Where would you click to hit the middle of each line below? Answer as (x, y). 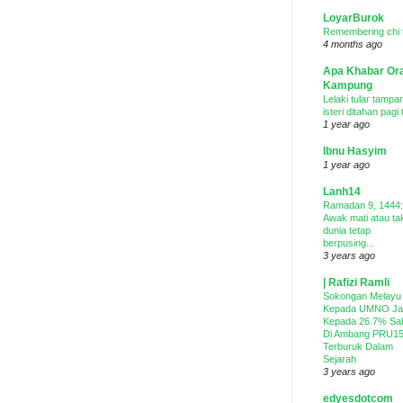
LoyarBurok (354, 18)
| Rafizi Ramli (356, 282)
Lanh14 (342, 192)
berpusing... (349, 243)
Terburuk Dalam (358, 346)
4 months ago (353, 44)
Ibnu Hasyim (355, 151)
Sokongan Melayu (362, 296)
